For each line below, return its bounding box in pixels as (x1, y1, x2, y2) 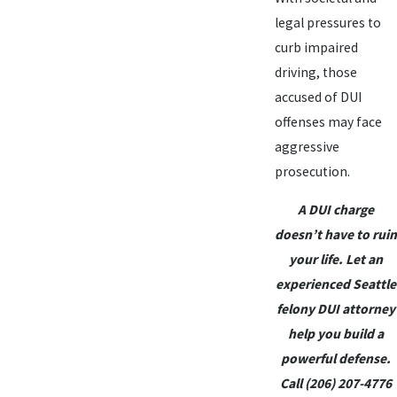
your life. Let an (288, 251, 383, 269)
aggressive (274, 137, 339, 155)
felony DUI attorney (276, 300, 395, 318)
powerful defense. (280, 350, 391, 368)
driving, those (274, 63, 357, 81)
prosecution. (274, 162, 350, 180)
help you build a (287, 325, 384, 343)
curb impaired (274, 38, 358, 56)
